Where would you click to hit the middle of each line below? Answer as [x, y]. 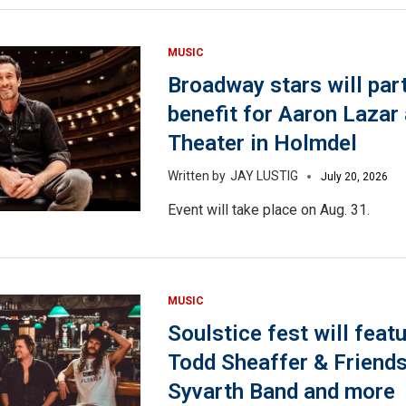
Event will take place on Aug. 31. [268, 210]
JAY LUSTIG [264, 176]
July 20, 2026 [354, 177]
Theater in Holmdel [262, 144]
